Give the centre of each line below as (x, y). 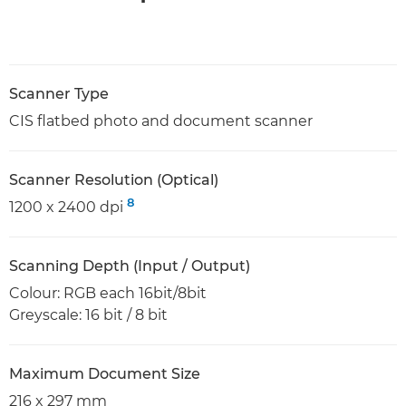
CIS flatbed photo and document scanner (161, 121)
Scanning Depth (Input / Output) (130, 266)
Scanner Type (59, 94)
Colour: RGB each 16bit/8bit (108, 294)
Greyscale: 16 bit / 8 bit (88, 315)
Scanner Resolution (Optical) (114, 180)
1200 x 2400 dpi (68, 208)
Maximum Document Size (105, 374)
